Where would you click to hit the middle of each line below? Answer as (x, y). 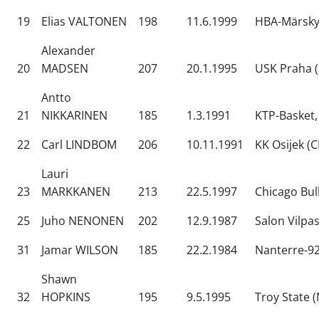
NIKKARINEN (74, 116)
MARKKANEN (76, 192)
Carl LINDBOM (79, 145)
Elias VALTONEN (84, 22)
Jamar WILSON (80, 250)
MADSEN (65, 69)
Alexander (68, 51)
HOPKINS (66, 297)
